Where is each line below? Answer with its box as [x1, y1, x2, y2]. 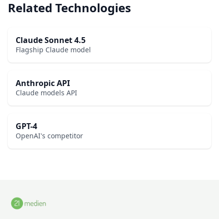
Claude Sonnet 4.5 [16, 35, 86, 46]
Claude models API [16, 88, 77, 98]
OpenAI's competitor [16, 131, 83, 141]
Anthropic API [16, 78, 70, 89]
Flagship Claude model [16, 45, 91, 55]
